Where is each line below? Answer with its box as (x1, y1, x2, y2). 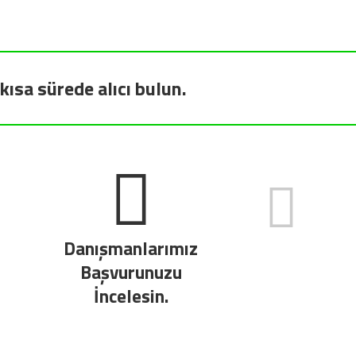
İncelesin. (93, 282, 168, 311)
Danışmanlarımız (64, 234, 198, 263)
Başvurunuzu (79, 258, 182, 287)
